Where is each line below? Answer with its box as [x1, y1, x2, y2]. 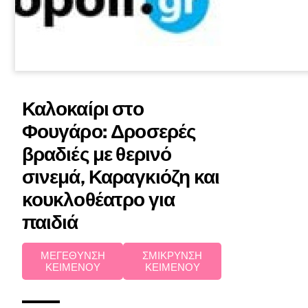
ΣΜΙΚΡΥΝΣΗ [142, 250, 203, 261]
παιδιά [21, 210, 78, 233]
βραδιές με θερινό [21, 142, 172, 165]
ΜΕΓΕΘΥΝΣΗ [40, 250, 105, 261]
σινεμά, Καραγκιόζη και [21, 165, 220, 188]
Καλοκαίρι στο [21, 97, 144, 120]
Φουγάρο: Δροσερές [21, 120, 197, 142]
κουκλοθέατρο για [21, 188, 175, 210]
